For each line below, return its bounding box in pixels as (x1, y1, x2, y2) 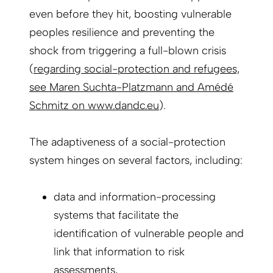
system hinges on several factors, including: (29, 154, 243, 168)
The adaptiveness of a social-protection (29, 135, 225, 149)
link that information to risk (54, 245, 185, 259)
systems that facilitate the (54, 208, 179, 222)
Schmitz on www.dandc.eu (29, 99, 159, 113)
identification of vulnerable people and (54, 227, 244, 241)
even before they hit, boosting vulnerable (29, 7, 232, 21)
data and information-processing (54, 190, 216, 204)
